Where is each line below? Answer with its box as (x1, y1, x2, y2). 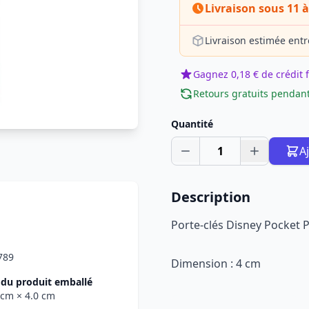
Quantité (171, 117, 213, 130)
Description (171, 188, 250, 206)
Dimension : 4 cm (171, 256, 261, 271)
